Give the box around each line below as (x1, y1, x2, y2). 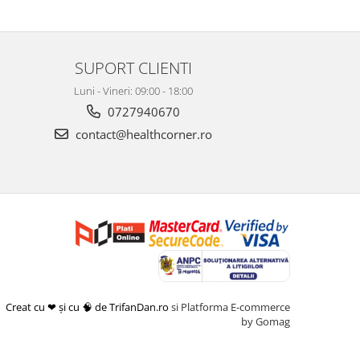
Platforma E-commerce (181, 299, 290, 314)
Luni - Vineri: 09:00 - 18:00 (74, 83, 193, 98)
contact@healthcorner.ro (72, 125, 212, 142)
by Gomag (241, 313, 290, 329)
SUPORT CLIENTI (75, 55, 192, 79)
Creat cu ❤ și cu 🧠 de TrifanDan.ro (6, 299, 171, 314)
